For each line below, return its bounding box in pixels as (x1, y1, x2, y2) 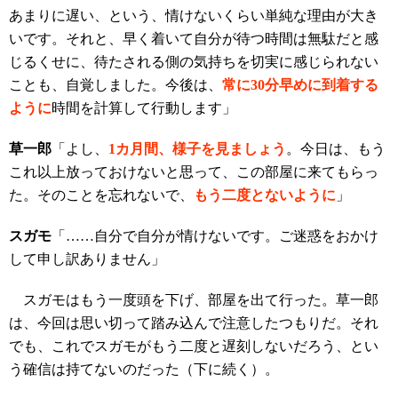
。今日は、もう (286, 141, 386, 156)
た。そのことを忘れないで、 (9, 187, 194, 203)
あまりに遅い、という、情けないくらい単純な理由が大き (9, 8, 378, 23)
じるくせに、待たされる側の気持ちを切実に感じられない (9, 54, 378, 69)
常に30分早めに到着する (222, 77, 378, 92)
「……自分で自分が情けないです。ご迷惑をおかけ (52, 228, 378, 243)
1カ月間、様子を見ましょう (108, 141, 286, 156)
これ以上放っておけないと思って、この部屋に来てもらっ (9, 164, 378, 179)
